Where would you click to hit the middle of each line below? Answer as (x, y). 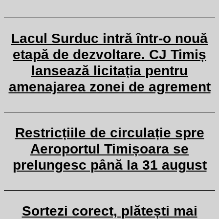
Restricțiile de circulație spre (109, 133)
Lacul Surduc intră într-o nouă (109, 38)
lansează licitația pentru (109, 71)
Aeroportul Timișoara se (109, 149)
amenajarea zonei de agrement (109, 87)
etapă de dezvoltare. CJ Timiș (109, 55)
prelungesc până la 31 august (109, 165)
